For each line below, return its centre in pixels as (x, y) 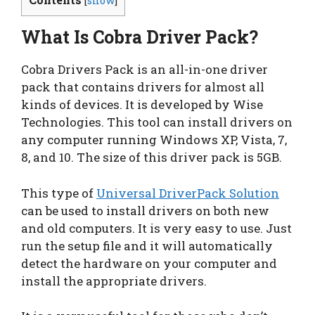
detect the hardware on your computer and (149, 263)
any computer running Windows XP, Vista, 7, (154, 140)
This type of (59, 193)
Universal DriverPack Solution (188, 193)
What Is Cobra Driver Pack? (140, 37)
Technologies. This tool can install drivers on (157, 122)
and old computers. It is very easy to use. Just (156, 228)
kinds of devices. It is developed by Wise (142, 105)
